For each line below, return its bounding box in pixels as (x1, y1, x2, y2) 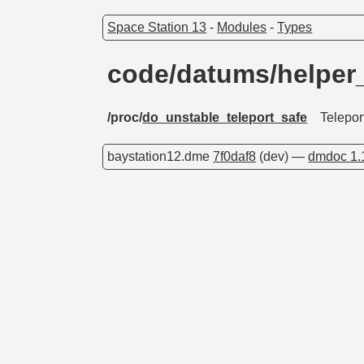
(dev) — (256, 149, 309, 163)
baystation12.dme (107, 149, 214, 163)
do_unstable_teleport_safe (142, 110, 308, 124)
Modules (217, 19, 267, 34)
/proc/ (107, 110, 143, 124)
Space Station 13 (107, 19, 207, 34)
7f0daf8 (213, 149, 257, 163)
